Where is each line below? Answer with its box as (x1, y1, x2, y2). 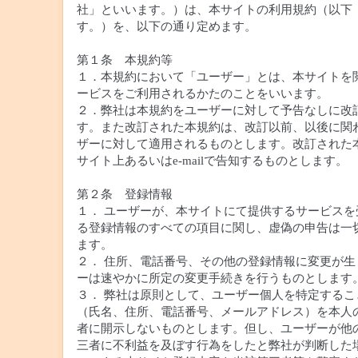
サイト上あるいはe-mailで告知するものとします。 (77, 154, 348, 167)
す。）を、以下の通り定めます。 (77, 20, 257, 33)
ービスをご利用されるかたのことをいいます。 (77, 87, 328, 100)
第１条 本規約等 (77, 54, 173, 66)
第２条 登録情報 (77, 188, 173, 201)
